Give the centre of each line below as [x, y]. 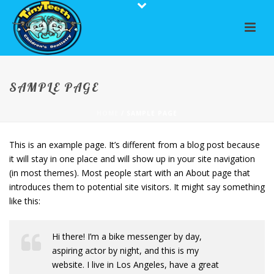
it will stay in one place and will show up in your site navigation [132, 159]
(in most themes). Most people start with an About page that [130, 173]
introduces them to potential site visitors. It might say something [137, 187]
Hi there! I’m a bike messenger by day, [127, 236]
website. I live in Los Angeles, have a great [135, 265]
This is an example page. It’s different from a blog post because [135, 145]
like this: [25, 201]
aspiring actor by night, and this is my [125, 250]
